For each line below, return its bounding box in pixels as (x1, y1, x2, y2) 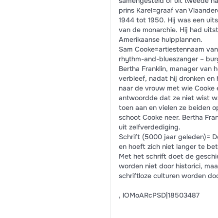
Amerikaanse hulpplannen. (118, 35, 202, 44)
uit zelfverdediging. (118, 123, 181, 131)
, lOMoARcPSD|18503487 (118, 191, 200, 200)
